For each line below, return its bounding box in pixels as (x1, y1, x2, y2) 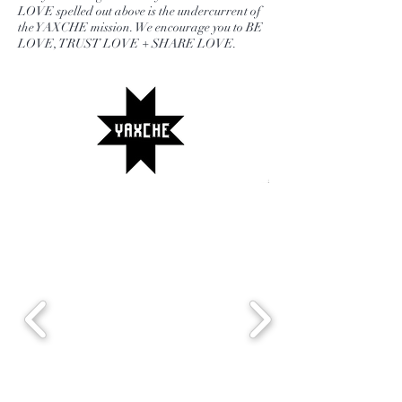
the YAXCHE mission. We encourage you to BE (18, 20, 263, 36)
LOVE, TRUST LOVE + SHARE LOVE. (18, 36, 237, 52)
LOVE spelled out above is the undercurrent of (18, 4, 261, 20)
